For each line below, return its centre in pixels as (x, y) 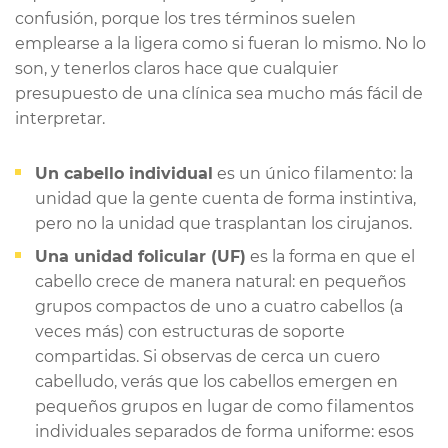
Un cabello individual (124, 173)
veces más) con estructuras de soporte (190, 331)
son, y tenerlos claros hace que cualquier (176, 68)
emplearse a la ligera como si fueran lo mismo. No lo (220, 43)
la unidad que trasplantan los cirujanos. (254, 223)
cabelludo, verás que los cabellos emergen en (216, 381)
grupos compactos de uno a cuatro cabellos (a (219, 306)
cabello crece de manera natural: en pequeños (220, 281)
